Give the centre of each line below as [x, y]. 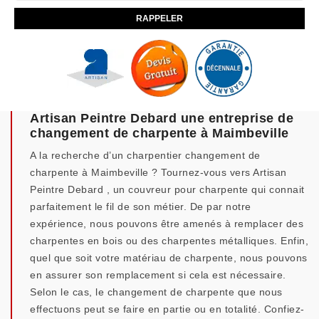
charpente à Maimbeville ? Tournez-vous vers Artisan [158, 172]
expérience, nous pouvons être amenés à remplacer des [167, 224]
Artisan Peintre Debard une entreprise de [162, 118]
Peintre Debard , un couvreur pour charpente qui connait [167, 189]
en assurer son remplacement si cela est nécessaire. [158, 275]
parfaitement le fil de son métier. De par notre [141, 206]
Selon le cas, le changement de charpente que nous [156, 292]
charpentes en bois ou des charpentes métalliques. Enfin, [169, 241]
